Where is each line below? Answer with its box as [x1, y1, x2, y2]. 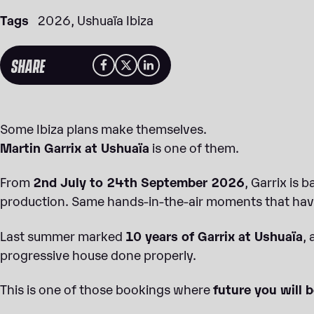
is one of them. [149, 138, 239, 156]
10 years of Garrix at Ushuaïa [125, 226, 303, 244]
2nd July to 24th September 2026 [33, 172, 245, 191]
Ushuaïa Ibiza [77, 11, 153, 28]
